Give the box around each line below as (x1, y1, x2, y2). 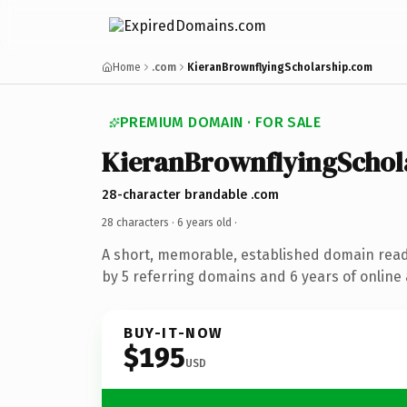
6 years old (177, 215, 232, 229)
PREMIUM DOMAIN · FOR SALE (120, 114, 321, 131)
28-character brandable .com (102, 186, 279, 203)
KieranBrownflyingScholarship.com (187, 61, 372, 74)
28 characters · (102, 215, 177, 229)
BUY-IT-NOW (124, 323, 223, 342)
